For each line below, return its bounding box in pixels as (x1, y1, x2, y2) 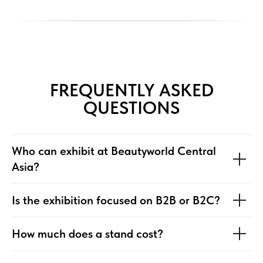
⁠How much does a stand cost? (12, 227, 163, 241)
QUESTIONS (83, 97, 180, 119)
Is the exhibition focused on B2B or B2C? (12, 193, 220, 208)
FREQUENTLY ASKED (49, 79, 214, 101)
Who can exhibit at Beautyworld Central (12, 144, 216, 159)
